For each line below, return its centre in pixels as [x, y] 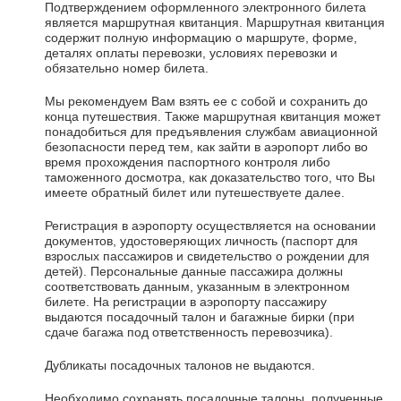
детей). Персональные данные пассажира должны [194, 271]
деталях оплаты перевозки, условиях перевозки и [191, 52]
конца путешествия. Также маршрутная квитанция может [213, 116]
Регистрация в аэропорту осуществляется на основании [210, 225]
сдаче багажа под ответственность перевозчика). [189, 332]
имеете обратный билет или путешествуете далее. [195, 192]
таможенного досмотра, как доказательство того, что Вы [210, 177]
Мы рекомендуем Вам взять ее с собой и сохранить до [206, 101]
